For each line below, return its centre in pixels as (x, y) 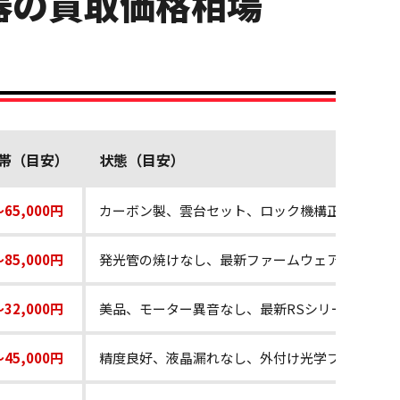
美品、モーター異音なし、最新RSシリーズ (228, 309)
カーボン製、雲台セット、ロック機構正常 (226, 211)
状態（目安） (142, 160)
